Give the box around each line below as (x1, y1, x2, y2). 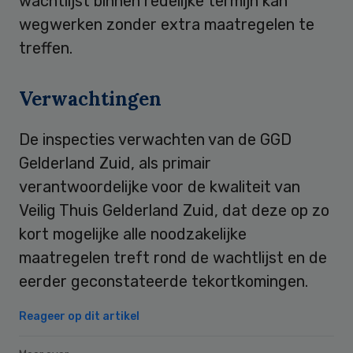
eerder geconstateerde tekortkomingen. (19, 271, 308, 291)
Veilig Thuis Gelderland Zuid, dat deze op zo (19, 200, 329, 220)
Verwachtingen (19, 86, 162, 111)
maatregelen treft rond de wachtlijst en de (19, 247, 327, 267)
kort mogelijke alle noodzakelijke (19, 224, 247, 243)
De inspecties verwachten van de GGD (19, 129, 292, 149)
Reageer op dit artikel (19, 309, 139, 323)
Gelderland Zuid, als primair (19, 153, 211, 173)
